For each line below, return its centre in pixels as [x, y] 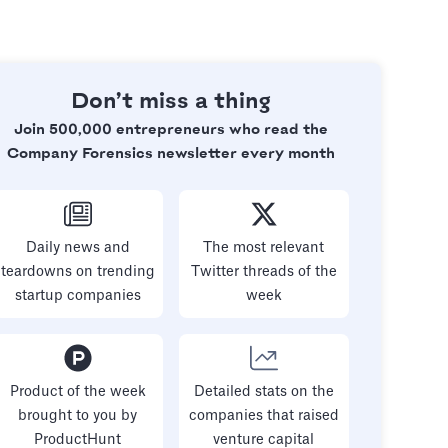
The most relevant [264, 248]
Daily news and [77, 248]
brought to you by [78, 416]
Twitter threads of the [263, 272]
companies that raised [263, 416]
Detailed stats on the [263, 392]
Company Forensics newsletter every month [170, 154]
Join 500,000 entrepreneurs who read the [170, 130]
